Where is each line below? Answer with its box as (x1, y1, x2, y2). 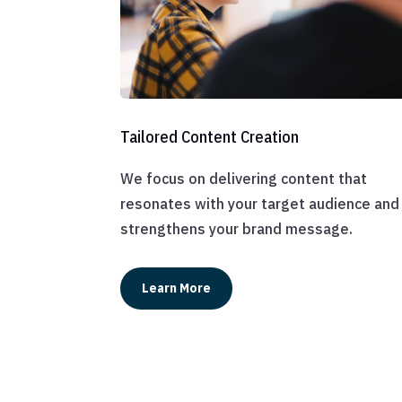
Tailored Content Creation (120, 126, 300, 147)
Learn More (142, 280, 212, 297)
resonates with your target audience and (120, 194, 400, 213)
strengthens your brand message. (120, 219, 354, 238)
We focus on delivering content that (120, 169, 368, 188)
